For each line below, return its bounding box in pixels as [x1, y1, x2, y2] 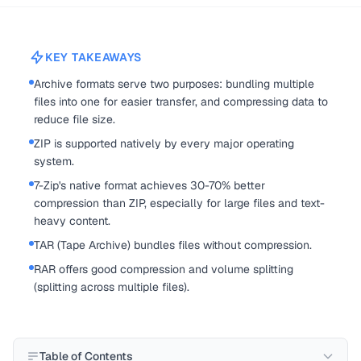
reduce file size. [34, 112, 115, 127]
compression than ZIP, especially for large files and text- [34, 196, 325, 210]
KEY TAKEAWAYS [45, 50, 143, 64]
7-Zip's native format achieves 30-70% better [34, 178, 265, 193]
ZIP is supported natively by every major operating [34, 136, 294, 151]
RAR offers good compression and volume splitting [34, 262, 293, 276]
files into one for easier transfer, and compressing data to [34, 94, 328, 109]
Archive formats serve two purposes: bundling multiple [34, 77, 314, 91]
